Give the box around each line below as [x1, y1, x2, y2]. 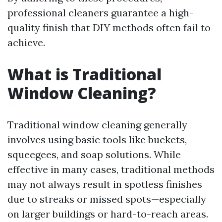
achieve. [7, 36, 45, 49]
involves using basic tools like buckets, [7, 133, 187, 146]
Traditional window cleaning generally [7, 118, 187, 131]
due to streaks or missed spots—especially [7, 193, 206, 205]
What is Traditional [7, 63, 162, 85]
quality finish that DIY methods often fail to [7, 21, 211, 34]
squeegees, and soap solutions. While [7, 148, 181, 161]
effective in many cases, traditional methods [7, 163, 215, 175]
